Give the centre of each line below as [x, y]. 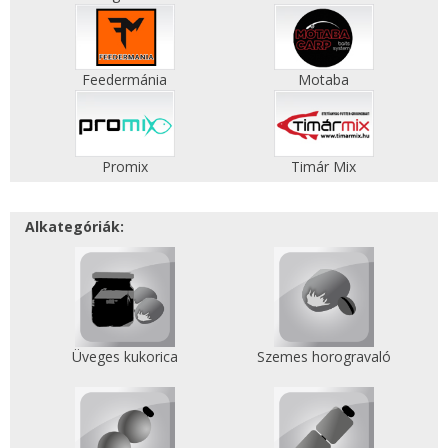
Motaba [323, 80]
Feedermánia [124, 80]
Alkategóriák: [74, 226]
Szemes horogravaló [323, 356]
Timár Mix [323, 166]
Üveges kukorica [124, 356]
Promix [124, 166]
